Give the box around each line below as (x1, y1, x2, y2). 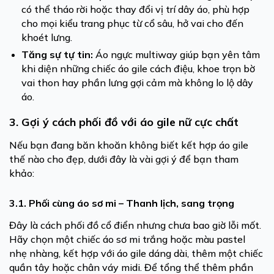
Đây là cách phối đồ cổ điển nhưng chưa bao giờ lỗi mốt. (9, 219, 261, 231)
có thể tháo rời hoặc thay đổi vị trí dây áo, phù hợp (21, 3, 250, 15)
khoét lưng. (21, 31, 72, 43)
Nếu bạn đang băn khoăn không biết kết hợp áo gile (9, 139, 248, 151)
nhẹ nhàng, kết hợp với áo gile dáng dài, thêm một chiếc (9, 247, 263, 259)
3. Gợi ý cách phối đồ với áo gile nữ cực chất (9, 115, 239, 129)
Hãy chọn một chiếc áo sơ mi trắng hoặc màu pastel (9, 233, 245, 245)
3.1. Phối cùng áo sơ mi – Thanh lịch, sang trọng (9, 197, 234, 209)
